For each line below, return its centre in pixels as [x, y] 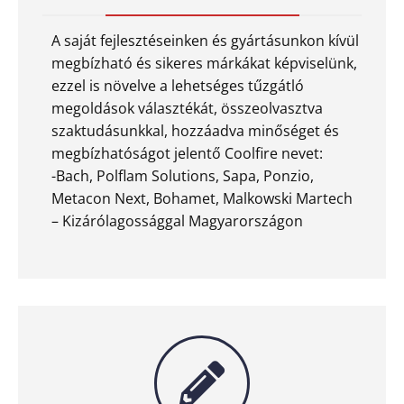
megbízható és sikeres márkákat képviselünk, [204, 63]
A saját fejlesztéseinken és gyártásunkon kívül [205, 40]
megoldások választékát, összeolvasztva [187, 108]
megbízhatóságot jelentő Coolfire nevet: [187, 153]
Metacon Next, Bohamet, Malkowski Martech [202, 198]
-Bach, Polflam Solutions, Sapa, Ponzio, [183, 175]
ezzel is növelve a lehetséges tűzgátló [178, 85]
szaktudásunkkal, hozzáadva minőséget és [195, 130]
